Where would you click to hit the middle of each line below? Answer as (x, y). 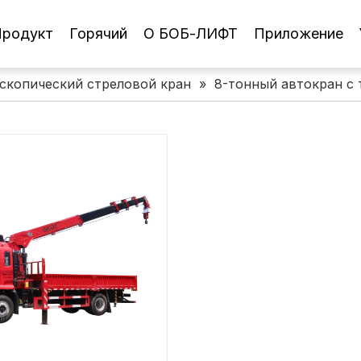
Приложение (298, 33)
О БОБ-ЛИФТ (190, 33)
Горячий (98, 33)
